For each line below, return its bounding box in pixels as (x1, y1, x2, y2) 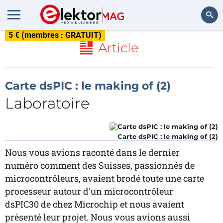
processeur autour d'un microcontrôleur (5, 185, 173, 197)
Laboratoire (5, 94, 90, 112)
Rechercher (178, 38, 213, 46)
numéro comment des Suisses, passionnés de (5, 159, 195, 171)
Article (98, 40, 139, 56)
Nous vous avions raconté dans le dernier (5, 146, 180, 158)
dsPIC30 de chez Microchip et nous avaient (5, 198, 184, 210)
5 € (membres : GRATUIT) (8, 30, 102, 40)
